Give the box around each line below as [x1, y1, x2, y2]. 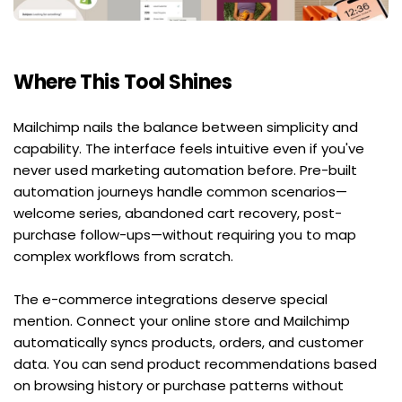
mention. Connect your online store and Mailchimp [13, 310, 350, 330]
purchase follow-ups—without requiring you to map [13, 224, 356, 244]
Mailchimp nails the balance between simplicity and [13, 117, 358, 136]
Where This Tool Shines [13, 67, 232, 96]
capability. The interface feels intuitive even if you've [13, 138, 364, 158]
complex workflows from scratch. [13, 246, 233, 266]
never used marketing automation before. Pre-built [13, 160, 357, 179]
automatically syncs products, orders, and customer [13, 332, 363, 352]
